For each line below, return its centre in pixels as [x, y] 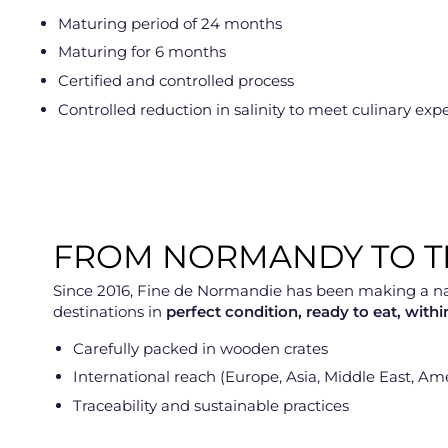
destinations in [109, 312]
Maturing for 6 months [142, 52]
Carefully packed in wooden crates [200, 348]
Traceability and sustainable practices [211, 406]
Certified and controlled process [176, 80]
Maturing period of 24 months [170, 23]
